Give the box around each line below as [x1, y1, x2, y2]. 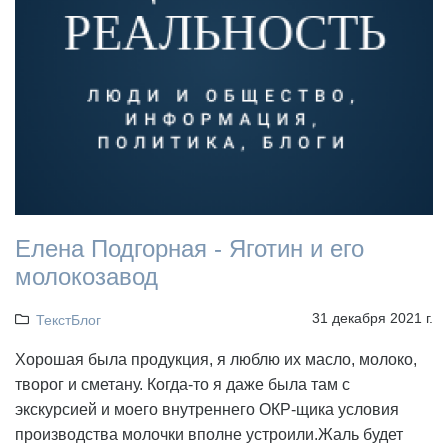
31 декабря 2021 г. [312, 309, 433, 326]
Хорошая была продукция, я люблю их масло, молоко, [15, 350, 417, 368]
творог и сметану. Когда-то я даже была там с [15, 375, 350, 393]
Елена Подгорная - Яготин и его [15, 234, 364, 262]
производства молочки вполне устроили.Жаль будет [15, 425, 403, 443]
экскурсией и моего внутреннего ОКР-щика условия [15, 400, 399, 418]
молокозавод [15, 262, 158, 290]
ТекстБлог [35, 311, 101, 328]
